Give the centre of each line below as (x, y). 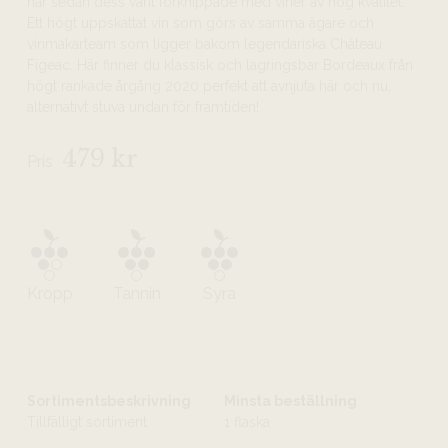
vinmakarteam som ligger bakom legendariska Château (204, 44)
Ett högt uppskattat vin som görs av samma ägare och (200, 23)
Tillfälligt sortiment (86, 422)
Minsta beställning (290, 401)
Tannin (136, 293)
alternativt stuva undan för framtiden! (142, 107)
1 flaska (246, 422)
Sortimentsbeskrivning (108, 401)
